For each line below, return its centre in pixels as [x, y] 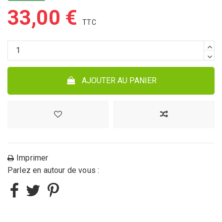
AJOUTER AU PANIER [119, 80]
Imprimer [32, 158]
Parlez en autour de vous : [54, 170]
